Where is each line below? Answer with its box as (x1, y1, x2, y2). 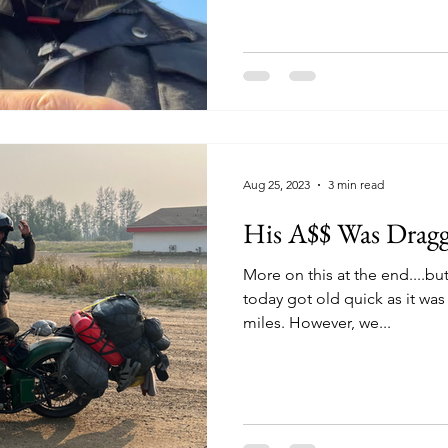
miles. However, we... (289, 312, 391, 332)
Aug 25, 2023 (243, 177, 310, 192)
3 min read (328, 177, 384, 192)
